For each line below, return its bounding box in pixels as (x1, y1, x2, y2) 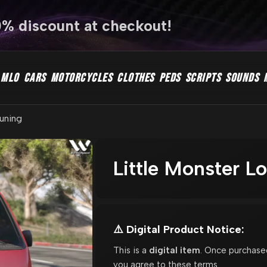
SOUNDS (225, 71, 259, 85)
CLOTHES (117, 71, 154, 85)
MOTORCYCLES (50, 71, 112, 85)
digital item (148, 244, 200, 256)
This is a (113, 244, 149, 256)
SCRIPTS (185, 71, 221, 85)
